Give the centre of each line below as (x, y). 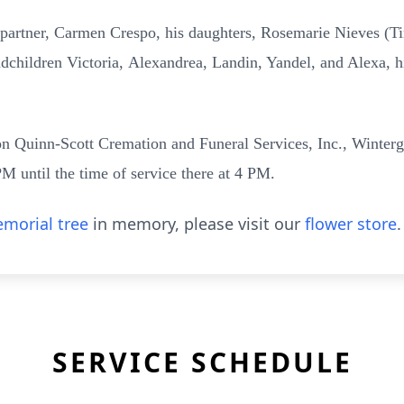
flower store (351, 224)
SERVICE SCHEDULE (202, 362)
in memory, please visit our (197, 224)
